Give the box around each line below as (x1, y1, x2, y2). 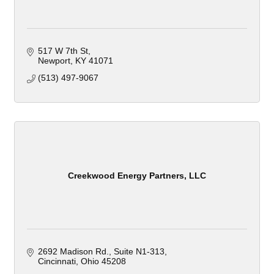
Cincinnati (37, 256, 76, 267)
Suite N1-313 (113, 246, 165, 257)
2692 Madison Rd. (37, 246, 109, 257)
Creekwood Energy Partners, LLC (68, 170, 206, 180)
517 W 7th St (37, 46, 88, 56)
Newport (37, 56, 70, 66)
